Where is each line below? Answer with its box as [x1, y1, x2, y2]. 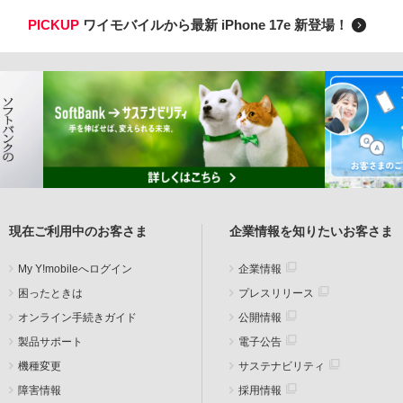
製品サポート [18, 335, 83, 348]
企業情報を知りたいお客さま [229, 223, 393, 238]
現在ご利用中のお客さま [9, 223, 148, 238]
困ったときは [18, 286, 83, 300]
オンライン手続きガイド [18, 310, 137, 324]
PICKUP [27, 17, 79, 32]
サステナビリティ [238, 359, 325, 372]
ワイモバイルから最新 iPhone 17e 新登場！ [82, 17, 352, 32]
